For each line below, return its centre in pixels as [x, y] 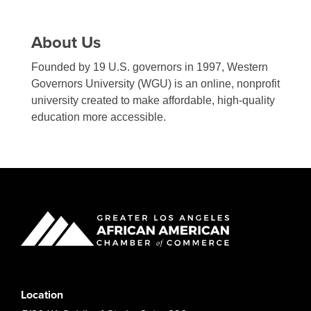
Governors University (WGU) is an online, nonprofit [155, 84]
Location [42, 295]
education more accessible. [99, 117]
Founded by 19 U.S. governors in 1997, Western [150, 67]
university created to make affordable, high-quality [153, 101]
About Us [66, 43]
